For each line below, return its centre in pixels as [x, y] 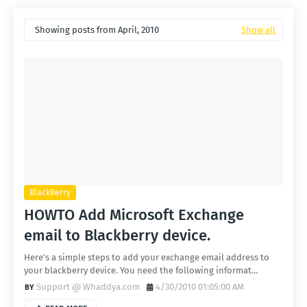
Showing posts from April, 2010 [97, 30]
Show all [258, 30]
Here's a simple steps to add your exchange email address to [147, 257]
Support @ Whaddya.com [88, 287]
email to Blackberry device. [117, 235]
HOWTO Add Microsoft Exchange [134, 215]
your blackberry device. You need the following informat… [141, 270]
